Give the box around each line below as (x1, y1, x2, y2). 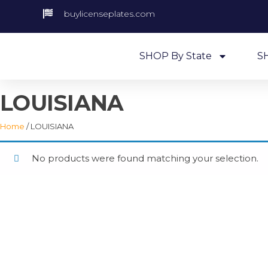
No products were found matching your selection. (31, 153, 258, 164)
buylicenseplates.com (64, 8, 155, 19)
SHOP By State (139, 50, 212, 62)
